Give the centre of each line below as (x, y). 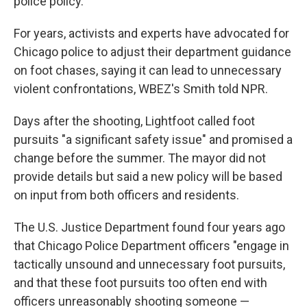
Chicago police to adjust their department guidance (152, 52)
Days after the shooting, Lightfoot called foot (134, 121)
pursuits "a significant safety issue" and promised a (153, 139)
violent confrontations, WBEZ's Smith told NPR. (141, 89)
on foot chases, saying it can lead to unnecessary (148, 70)
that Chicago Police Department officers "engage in (151, 246)
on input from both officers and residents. (126, 195)
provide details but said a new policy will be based (148, 176)
